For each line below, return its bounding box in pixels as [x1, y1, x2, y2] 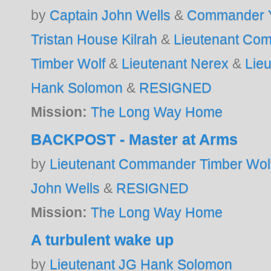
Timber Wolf [31, 55, 106, 71]
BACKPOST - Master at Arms [31, 130, 238, 148]
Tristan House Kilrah [31, 31, 158, 47]
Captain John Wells [50, 7, 171, 23]
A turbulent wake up [31, 230, 174, 248]
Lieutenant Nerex [122, 55, 229, 71]
